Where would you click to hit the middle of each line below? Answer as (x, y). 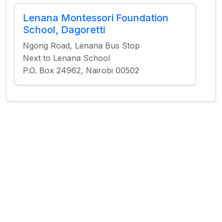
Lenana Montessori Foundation (96, 18)
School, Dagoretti (64, 30)
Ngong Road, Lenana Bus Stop (81, 46)
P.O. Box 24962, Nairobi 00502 (81, 70)
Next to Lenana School (66, 58)
